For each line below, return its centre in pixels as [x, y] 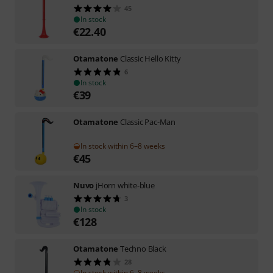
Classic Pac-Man [148, 122]
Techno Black [143, 249]
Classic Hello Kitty [151, 58]
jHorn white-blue [125, 185]
